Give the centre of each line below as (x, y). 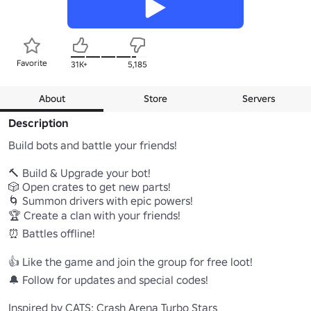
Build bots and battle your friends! (93, 145)
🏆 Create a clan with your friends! (94, 215)
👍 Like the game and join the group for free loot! (131, 261)
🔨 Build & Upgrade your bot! (79, 173)
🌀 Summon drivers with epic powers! (101, 200)
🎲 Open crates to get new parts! (90, 186)
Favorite (32, 62)
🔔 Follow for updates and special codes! (108, 279)
